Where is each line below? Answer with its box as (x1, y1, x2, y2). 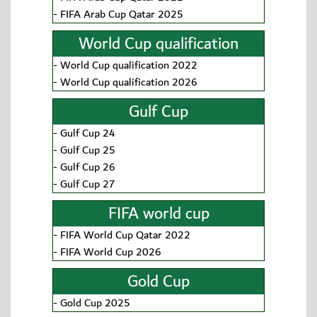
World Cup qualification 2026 (60, 73, 197, 92)
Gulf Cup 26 (60, 158, 115, 177)
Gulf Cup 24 (60, 124, 115, 143)
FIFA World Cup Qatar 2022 (60, 226, 190, 245)
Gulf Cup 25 (60, 141, 115, 160)
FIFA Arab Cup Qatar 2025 (60, 5, 183, 24)
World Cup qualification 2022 (60, 56, 197, 75)
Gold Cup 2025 (60, 294, 130, 313)
